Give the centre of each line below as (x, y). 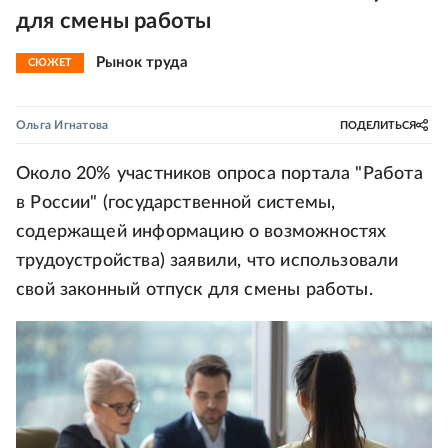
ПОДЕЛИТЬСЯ (378, 125)
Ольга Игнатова (62, 125)
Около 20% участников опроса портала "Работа (219, 174)
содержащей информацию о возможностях (201, 232)
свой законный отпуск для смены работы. (194, 290)
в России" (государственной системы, (176, 203)
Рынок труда (142, 62)
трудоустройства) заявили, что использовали (207, 261)
